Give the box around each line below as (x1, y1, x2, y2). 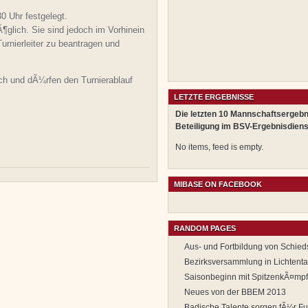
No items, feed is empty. (175, 142, 263, 152)
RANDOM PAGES (174, 224, 236, 232)
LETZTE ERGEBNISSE (174, 93, 254, 101)
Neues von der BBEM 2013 (184, 287, 286, 297)
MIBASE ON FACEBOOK (174, 180, 262, 188)
